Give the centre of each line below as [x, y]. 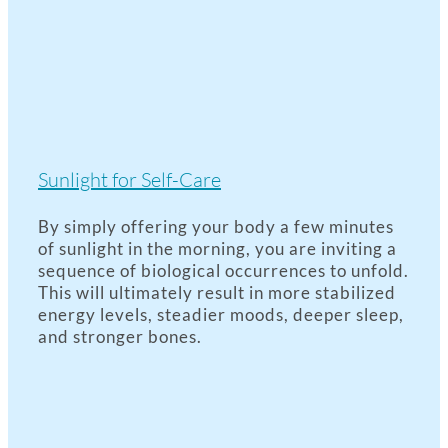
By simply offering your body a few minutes [216, 226]
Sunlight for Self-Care [129, 179]
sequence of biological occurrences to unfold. [223, 270]
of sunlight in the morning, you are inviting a [217, 248]
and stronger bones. [120, 336]
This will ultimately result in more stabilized [217, 292]
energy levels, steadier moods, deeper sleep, [221, 314]
